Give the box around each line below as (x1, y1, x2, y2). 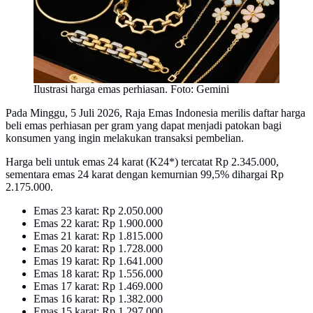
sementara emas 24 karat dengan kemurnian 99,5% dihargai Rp (6, 168, 284, 181)
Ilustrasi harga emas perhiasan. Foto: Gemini (34, 83, 229, 96)
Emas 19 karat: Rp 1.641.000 (34, 255, 163, 268)
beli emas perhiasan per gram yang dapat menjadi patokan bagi (6, 119, 282, 132)
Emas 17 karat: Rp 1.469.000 (34, 280, 163, 293)
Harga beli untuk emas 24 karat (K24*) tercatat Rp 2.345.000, (6, 156, 279, 168)
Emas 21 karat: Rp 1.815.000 (34, 230, 163, 242)
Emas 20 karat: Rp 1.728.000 (34, 242, 163, 255)
